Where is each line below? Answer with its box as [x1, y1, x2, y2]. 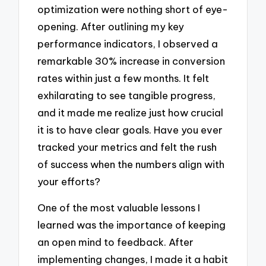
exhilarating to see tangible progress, [37, 88, 216, 102]
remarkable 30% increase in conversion [37, 54, 226, 67]
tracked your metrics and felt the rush [37, 140, 217, 153]
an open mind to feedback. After [37, 236, 194, 249]
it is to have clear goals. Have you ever [37, 123, 223, 136]
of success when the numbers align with [37, 157, 225, 170]
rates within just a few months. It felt [37, 71, 210, 84]
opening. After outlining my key [37, 20, 185, 33]
